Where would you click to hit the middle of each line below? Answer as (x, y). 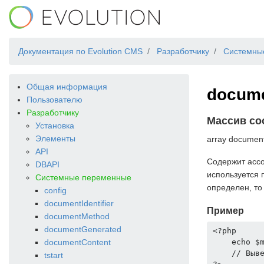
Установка (55, 126)
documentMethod (77, 216)
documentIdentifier (79, 203)
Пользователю (55, 100)
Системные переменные (83, 177)
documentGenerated (83, 229)
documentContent (77, 242)
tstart (54, 255)
